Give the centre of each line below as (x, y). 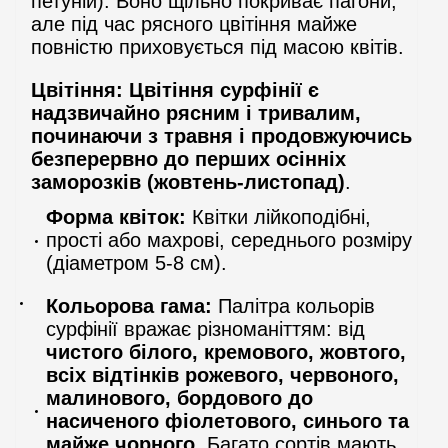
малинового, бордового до (179, 397)
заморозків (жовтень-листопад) (188, 181)
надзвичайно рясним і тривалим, (196, 112)
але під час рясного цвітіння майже (194, 23)
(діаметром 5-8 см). (136, 262)
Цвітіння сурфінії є (224, 89)
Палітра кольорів (293, 305)
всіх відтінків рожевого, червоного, (222, 374)
